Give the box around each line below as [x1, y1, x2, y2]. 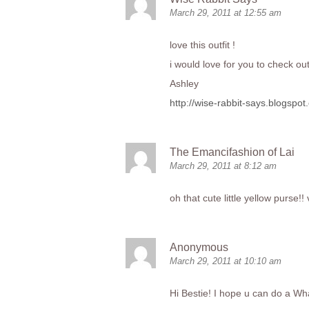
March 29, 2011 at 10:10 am [170, 256, 281, 266]
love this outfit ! [170, 39, 235, 50]
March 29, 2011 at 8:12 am [170, 161, 277, 171]
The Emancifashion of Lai [170, 146, 295, 158]
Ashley [170, 78, 199, 89]
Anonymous [170, 241, 228, 253]
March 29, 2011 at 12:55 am [170, 8, 281, 18]
